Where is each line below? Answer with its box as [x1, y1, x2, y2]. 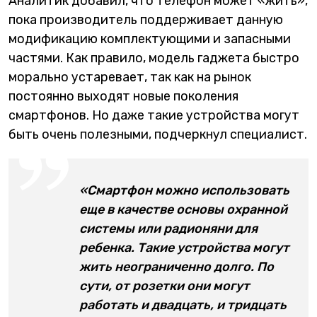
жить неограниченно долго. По [79, 258, 274, 275]
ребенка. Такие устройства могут [79, 239, 289, 255]
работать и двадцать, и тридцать [79, 296, 287, 313]
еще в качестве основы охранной [79, 201, 287, 217]
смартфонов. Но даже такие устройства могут [8, 107, 299, 123]
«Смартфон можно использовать [79, 182, 289, 198]
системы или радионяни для [79, 220, 258, 236]
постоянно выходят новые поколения [8, 88, 238, 104]
